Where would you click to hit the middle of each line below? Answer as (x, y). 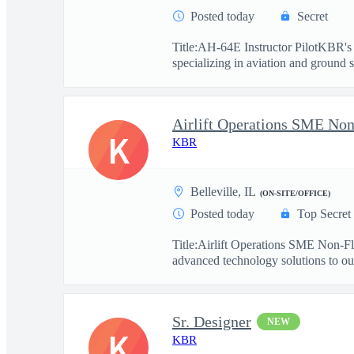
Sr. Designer (212, 322)
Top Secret (324, 214)
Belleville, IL (223, 192)
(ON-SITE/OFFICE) (295, 193)
